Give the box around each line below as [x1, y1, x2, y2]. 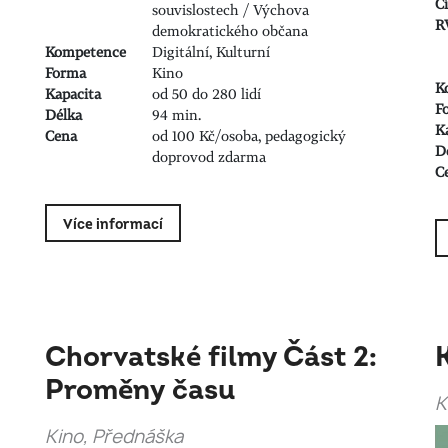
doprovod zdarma [152, 147, 267, 167]
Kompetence [44, 42, 126, 62]
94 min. [152, 105, 202, 125]
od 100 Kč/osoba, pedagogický [152, 126, 347, 146]
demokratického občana [152, 21, 309, 41]
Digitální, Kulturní [152, 42, 271, 62]
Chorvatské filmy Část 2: [44, 340, 377, 376]
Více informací [62, 215, 163, 233]
